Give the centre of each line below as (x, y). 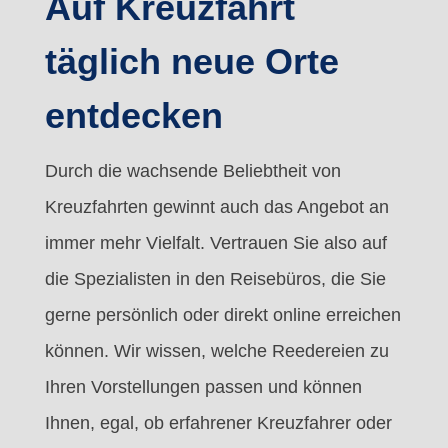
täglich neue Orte (191, 62)
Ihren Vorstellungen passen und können (203, 387)
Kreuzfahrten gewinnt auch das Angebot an (216, 207)
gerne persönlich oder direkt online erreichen (222, 315)
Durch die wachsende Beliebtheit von (192, 171)
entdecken (133, 116)
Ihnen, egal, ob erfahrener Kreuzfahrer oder (218, 423)
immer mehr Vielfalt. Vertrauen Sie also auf (215, 243)
